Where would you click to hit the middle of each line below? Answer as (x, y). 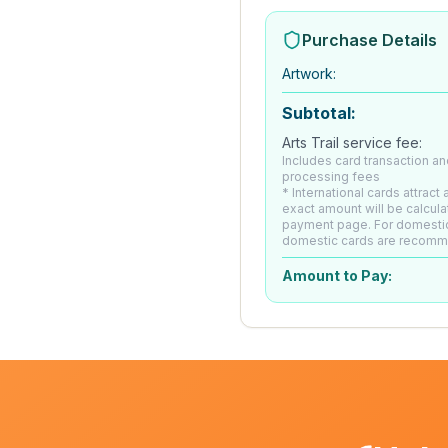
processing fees (331, 176)
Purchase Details (369, 40)
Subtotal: (319, 113)
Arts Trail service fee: (352, 142)
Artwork (307, 73)
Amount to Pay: (337, 275)
